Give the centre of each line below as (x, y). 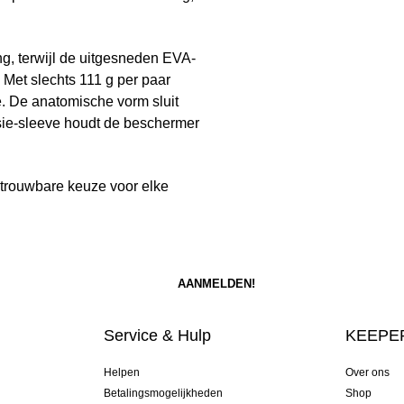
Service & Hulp (157, 336)
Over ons (368, 373)
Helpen (121, 373)
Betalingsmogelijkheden (163, 394)
